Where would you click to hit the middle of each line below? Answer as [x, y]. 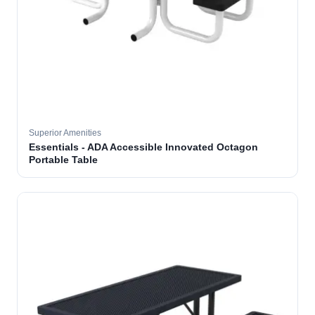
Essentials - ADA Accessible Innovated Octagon [143, 147]
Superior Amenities [65, 133]
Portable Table [63, 160]
